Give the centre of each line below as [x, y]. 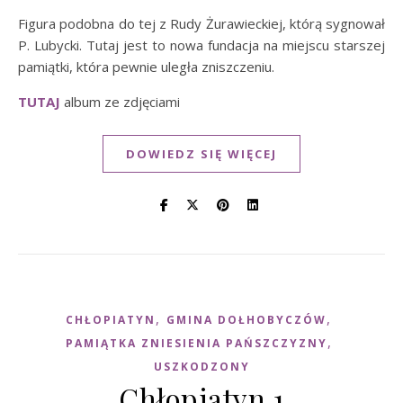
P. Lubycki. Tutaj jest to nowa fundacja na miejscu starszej [201, 45]
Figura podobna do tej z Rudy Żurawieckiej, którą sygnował [201, 23]
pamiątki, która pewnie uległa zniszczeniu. [146, 67]
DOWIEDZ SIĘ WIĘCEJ [201, 154]
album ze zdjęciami [120, 102]
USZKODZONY [201, 367]
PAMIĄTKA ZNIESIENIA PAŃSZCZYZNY [196, 343]
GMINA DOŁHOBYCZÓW [246, 320]
